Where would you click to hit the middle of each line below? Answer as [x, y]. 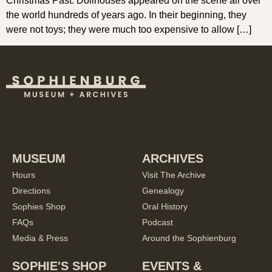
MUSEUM [39, 159]
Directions [31, 191]
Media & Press [40, 238]
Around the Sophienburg [189, 238]
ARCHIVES [173, 159]
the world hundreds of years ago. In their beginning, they [126, 15]
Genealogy [163, 191]
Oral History [165, 207]
